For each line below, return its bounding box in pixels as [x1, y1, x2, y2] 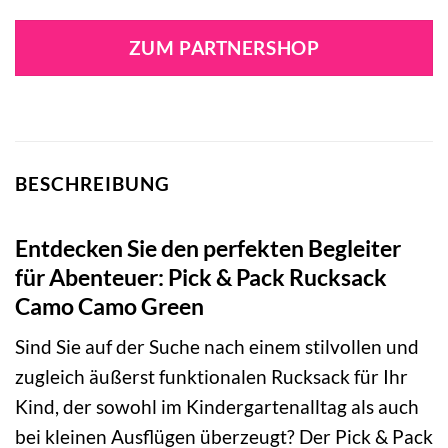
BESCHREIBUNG [15, 172, 170, 196]
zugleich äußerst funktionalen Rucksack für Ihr [15, 365, 408, 389]
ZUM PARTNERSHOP [128, 37, 320, 60]
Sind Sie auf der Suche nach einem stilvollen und [15, 335, 419, 359]
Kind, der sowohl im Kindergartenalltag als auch [15, 395, 419, 419]
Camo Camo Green [15, 291, 204, 320]
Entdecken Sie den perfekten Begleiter [15, 233, 401, 262]
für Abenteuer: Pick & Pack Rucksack [15, 262, 387, 291]
